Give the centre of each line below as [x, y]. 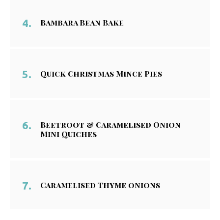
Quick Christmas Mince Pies [102, 74]
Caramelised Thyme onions [100, 185]
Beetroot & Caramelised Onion [110, 125]
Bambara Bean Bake [82, 23]
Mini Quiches [69, 134]
